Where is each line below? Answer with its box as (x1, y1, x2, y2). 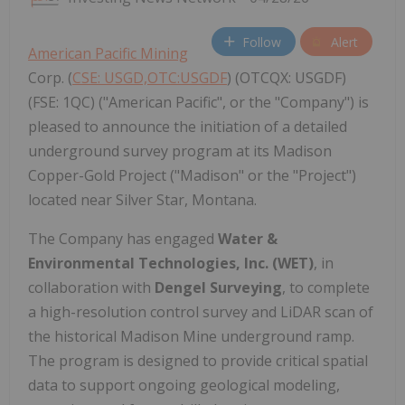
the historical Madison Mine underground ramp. (28, 326, 354, 347)
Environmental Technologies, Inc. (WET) (28, 253, 314, 274)
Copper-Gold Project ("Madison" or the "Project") (28, 165, 356, 186)
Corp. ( (28, 68, 72, 89)
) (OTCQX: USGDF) (227, 68, 346, 89)
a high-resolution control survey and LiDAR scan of (28, 302, 373, 323)
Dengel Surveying (155, 278, 282, 298)
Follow (242, 33, 281, 51)
